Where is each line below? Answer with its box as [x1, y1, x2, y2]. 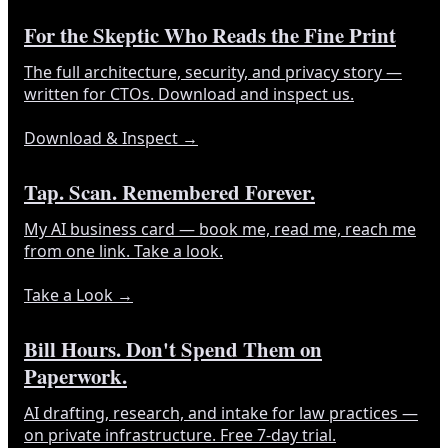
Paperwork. [24, 360, 127, 391]
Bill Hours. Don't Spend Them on [24, 333, 322, 364]
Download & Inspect [24, 126, 178, 149]
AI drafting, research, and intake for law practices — [24, 401, 418, 424]
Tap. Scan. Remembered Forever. [24, 176, 315, 207]
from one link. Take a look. [24, 239, 223, 262]
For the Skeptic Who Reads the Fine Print [24, 19, 396, 50]
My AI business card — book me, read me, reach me [24, 217, 416, 240]
